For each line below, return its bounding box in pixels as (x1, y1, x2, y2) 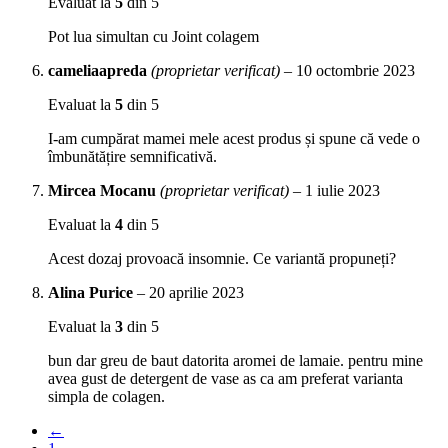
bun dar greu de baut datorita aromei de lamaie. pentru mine (48, 352, 423, 370)
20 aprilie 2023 (149, 284, 244, 302)
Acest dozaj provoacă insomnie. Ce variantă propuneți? (48, 250, 396, 268)
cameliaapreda (48, 62, 151, 80)
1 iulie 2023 (305, 182, 380, 200)
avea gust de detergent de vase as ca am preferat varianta (48, 370, 403, 388)
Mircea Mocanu (48, 182, 160, 200)
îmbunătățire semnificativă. (48, 148, 217, 166)
